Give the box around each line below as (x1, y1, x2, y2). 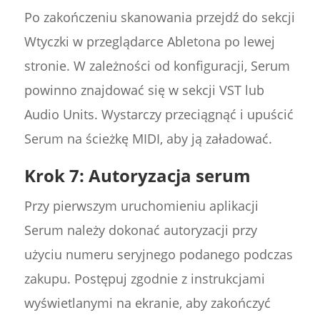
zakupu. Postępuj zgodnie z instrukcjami (24, 270, 265, 288)
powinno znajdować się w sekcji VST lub (24, 81, 264, 99)
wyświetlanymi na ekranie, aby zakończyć (24, 294, 271, 312)
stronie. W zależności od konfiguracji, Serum (24, 57, 290, 75)
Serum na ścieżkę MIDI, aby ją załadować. (24, 130, 272, 148)
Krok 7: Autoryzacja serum (24, 164, 251, 188)
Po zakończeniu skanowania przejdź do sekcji (24, 9, 295, 26)
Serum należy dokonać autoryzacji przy (24, 221, 257, 239)
